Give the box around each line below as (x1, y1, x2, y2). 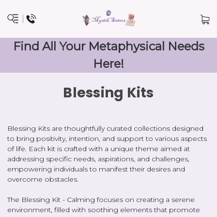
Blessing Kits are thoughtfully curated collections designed (7, 124, 203, 133)
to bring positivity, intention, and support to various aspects (7, 134, 207, 143)
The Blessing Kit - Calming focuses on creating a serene (7, 195, 195, 204)
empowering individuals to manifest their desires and (7, 164, 185, 173)
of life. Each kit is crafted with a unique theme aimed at (7, 144, 190, 153)
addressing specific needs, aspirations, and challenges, (7, 154, 189, 163)
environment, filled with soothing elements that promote (7, 205, 200, 214)
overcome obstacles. (7, 174, 78, 184)
